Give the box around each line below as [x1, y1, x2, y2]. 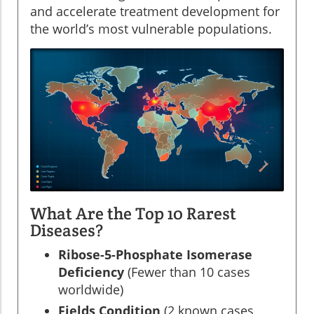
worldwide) [58, 280, 123, 298]
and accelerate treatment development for [30, 3, 280, 20]
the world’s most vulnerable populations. [30, 20, 272, 38]
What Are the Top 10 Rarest [30, 202, 236, 224]
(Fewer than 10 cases [124, 263, 250, 280]
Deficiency [58, 263, 124, 280]
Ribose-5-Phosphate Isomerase [58, 245, 252, 263]
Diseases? [30, 219, 103, 241]
